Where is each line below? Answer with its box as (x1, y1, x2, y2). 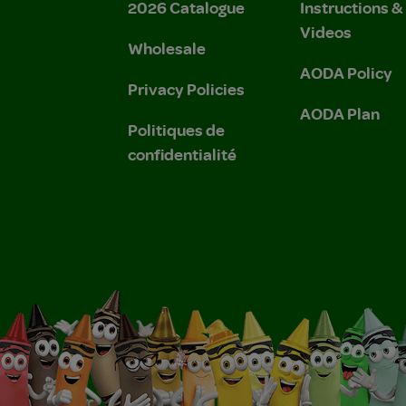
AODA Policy (300, 61, 392, 83)
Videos (300, 20, 352, 43)
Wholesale (128, 36, 206, 59)
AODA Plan (300, 101, 380, 124)
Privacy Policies (128, 77, 245, 100)
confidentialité (128, 142, 237, 165)
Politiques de (128, 118, 225, 140)
